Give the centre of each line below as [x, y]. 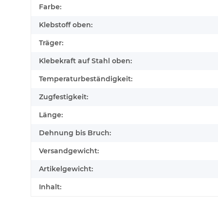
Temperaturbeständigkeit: [86, 79]
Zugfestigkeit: [64, 97]
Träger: [51, 43]
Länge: [51, 115]
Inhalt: [50, 187]
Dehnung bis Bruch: [75, 133]
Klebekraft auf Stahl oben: [85, 61]
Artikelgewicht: [66, 169]
